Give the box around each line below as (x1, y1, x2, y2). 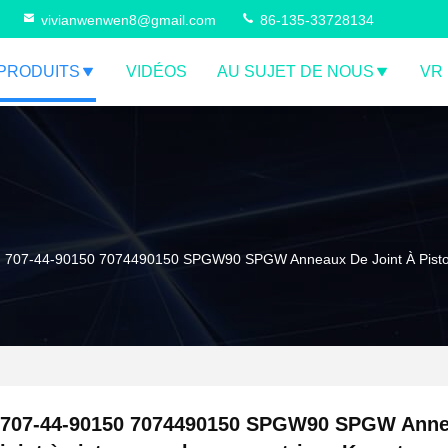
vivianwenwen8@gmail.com (41, 12, 216, 28)
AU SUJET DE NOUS (217, 63, 374, 80)
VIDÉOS (126, 63, 187, 80)
